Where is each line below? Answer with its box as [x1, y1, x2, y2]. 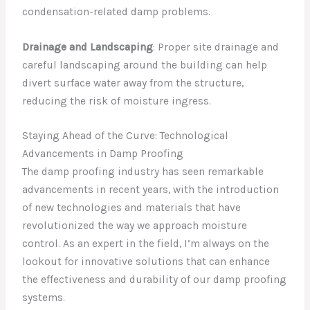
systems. [22, 291, 66, 304]
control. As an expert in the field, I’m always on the [22, 237, 270, 250]
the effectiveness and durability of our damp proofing [22, 273, 287, 286]
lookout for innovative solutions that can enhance [22, 255, 271, 268]
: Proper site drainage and [153, 40, 280, 53]
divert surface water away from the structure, [22, 76, 244, 89]
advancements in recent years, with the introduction [22, 183, 280, 197]
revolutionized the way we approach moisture [22, 219, 248, 232]
